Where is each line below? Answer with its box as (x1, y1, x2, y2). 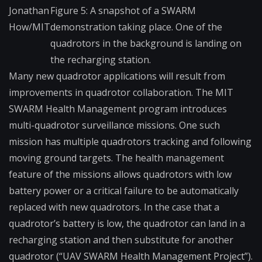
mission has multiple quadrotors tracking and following (9, 135, 251, 149)
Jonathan (9, 4, 49, 18)
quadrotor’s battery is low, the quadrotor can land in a (9, 217, 245, 230)
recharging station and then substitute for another (9, 233, 233, 247)
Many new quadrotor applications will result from (9, 70, 225, 83)
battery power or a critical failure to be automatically (9, 184, 239, 198)
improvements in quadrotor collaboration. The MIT (9, 86, 233, 99)
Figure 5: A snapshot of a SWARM (50, 4, 196, 18)
